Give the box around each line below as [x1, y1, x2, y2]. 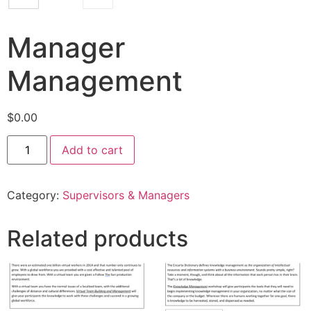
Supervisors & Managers [62, 187, 190, 202]
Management [7, 63, 183, 98]
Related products [7, 224, 188, 252]
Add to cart [62, 142, 124, 157]
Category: [7, 187, 62, 202]
